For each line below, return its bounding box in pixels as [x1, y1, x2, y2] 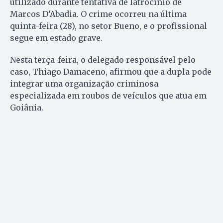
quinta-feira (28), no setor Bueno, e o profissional [10, 20, 207, 31]
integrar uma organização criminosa [10, 78, 158, 89]
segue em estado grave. [10, 32, 103, 43]
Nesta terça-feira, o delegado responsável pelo [10, 54, 196, 65]
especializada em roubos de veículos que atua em [10, 90, 207, 101]
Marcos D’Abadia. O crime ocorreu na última [10, 8, 187, 19]
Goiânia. [10, 102, 43, 112]
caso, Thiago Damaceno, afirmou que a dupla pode [10, 66, 212, 77]
